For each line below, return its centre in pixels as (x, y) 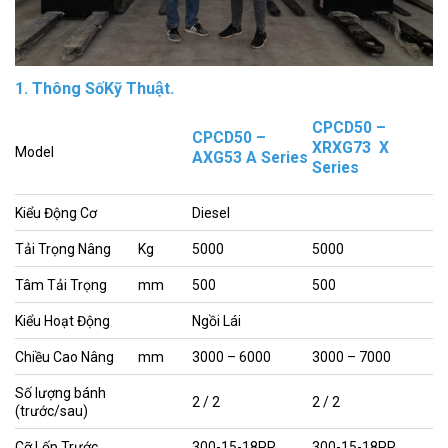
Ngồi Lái (216, 320)
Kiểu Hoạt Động (62, 320)
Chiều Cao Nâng (64, 356)
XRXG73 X (350, 147)
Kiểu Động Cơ (56, 212)
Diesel (211, 212)
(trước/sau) (51, 410)
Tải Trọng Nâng (63, 248)
